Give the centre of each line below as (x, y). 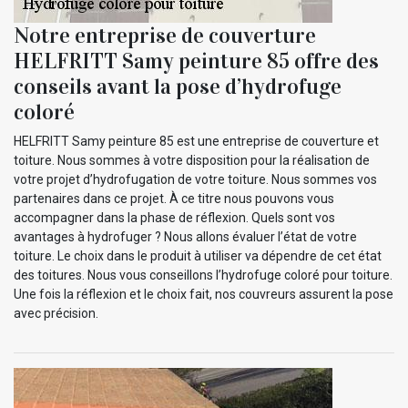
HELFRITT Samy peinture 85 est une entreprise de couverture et (196, 141)
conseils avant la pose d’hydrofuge (178, 86)
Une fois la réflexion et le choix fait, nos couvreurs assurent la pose (204, 294)
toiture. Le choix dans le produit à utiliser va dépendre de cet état (198, 255)
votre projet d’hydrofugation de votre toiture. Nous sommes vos (195, 179)
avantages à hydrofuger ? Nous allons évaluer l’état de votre (185, 236)
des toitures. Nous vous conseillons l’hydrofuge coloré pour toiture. (203, 275)
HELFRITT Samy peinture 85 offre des (196, 61)
